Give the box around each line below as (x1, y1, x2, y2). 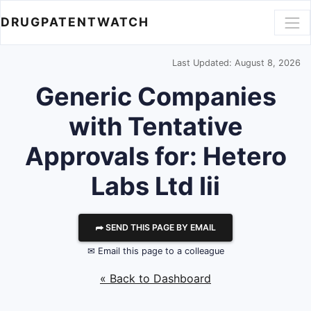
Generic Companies (35, 81, 276, 112)
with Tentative (68, 111, 243, 142)
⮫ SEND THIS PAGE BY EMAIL (95, 222, 216, 233)
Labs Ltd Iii (91, 171, 220, 201)
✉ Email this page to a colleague (87, 246, 224, 256)
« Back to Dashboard (100, 271, 211, 285)
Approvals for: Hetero (24, 141, 287, 171)
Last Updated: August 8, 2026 (172, 58, 301, 68)
